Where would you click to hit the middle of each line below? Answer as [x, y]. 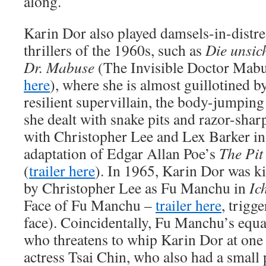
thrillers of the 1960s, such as [115, 50]
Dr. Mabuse [59, 67]
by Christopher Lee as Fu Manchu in [137, 188]
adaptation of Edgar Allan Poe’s [121, 153]
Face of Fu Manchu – [90, 205]
